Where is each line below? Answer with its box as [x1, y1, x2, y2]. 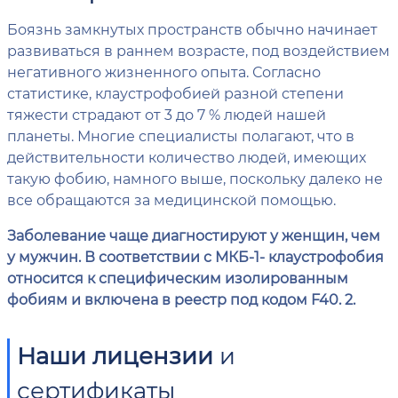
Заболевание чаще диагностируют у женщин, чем [7, 226, 380, 245]
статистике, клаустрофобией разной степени [7, 84, 344, 103]
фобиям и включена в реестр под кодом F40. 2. [7, 290, 355, 309]
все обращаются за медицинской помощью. [7, 190, 336, 210]
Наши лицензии [17, 340, 219, 371]
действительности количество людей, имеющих [7, 147, 366, 167]
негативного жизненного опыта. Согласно [7, 62, 321, 82]
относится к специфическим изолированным [7, 268, 348, 288]
